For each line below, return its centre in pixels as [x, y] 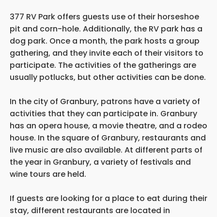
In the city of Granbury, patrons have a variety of [105, 101]
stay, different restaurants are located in [90, 210]
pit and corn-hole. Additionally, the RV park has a [106, 29]
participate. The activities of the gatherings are [103, 65]
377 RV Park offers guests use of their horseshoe [104, 16]
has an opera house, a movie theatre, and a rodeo [108, 125]
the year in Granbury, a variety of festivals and [100, 162]
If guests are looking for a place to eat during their [108, 198]
